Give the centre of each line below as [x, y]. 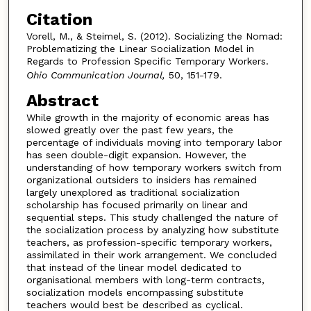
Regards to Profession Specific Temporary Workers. [147, 61]
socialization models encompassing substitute [135, 293]
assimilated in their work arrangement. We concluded [151, 255]
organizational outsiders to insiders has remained [141, 180]
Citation [59, 19]
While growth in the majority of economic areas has [148, 118]
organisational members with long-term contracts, [145, 280]
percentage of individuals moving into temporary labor [154, 143]
